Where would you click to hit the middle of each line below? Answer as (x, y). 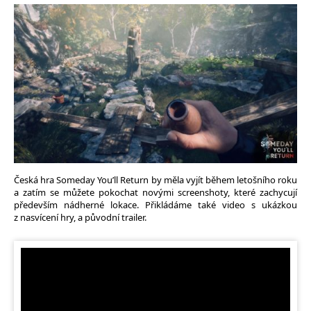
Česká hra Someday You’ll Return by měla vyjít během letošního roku (155, 180)
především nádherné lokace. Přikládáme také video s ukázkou (155, 205)
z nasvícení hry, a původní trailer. (80, 218)
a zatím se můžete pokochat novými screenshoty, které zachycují (155, 193)
